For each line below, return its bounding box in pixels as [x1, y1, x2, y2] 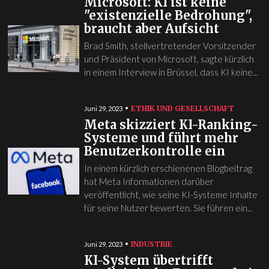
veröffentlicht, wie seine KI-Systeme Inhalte [83, 189, 258, 200]
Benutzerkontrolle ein [83, 143, 225, 159]
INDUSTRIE [130, 239, 172, 249]
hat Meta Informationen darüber [83, 175, 214, 187]
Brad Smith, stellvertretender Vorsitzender [83, 40, 256, 51]
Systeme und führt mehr [83, 130, 238, 145]
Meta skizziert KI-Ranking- [83, 116, 258, 132]
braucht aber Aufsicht [83, 20, 219, 36]
